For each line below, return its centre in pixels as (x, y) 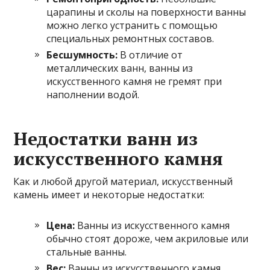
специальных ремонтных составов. (130, 38)
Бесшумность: (82, 55)
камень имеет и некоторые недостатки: (109, 194)
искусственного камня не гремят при (134, 81)
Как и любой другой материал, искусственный (123, 181)
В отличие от (150, 55)
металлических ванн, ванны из (120, 68)
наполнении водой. (93, 94)
